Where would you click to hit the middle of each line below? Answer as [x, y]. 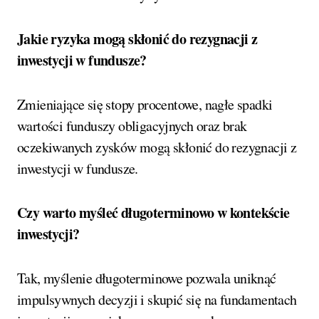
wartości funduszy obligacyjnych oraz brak [132, 126]
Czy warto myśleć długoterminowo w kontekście [153, 213]
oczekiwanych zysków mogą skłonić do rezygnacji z [157, 147]
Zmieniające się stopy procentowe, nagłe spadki [145, 105]
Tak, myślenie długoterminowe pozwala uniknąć [147, 278]
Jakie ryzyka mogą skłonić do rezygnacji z [137, 39]
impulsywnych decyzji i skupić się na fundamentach [157, 300]
